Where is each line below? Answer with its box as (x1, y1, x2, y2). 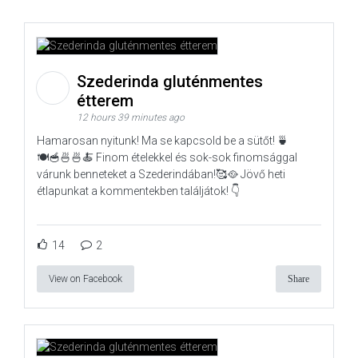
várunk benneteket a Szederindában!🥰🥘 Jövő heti (37, 167, 285, 181)
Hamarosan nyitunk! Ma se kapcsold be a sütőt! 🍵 (37, 133, 288, 147)
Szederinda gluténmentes (77, 71, 263, 91)
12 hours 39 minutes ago (77, 111, 185, 123)
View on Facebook (49, 272, 122, 284)
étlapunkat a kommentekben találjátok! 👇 (37, 184, 240, 197)
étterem (77, 90, 137, 110)
